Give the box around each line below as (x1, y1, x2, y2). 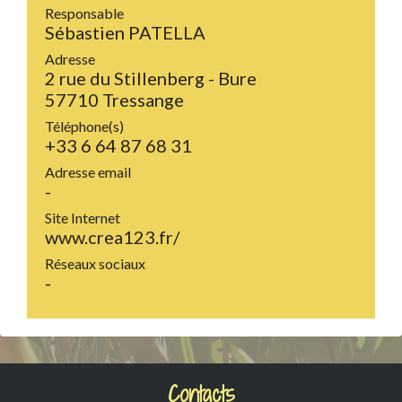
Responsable (45, 4, 124, 22)
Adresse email (45, 163, 131, 181)
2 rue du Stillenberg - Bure (45, 67, 257, 90)
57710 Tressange (45, 89, 184, 111)
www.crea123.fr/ (45, 226, 179, 249)
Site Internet (45, 209, 120, 227)
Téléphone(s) (45, 118, 124, 135)
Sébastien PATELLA (45, 22, 205, 44)
